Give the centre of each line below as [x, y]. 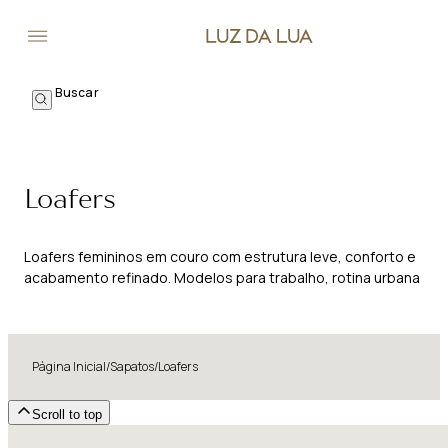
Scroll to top [67, 415]
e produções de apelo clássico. [128, 298]
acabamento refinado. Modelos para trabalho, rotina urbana [222, 277]
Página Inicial [69, 367]
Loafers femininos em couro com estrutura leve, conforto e [220, 256]
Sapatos [132, 367]
